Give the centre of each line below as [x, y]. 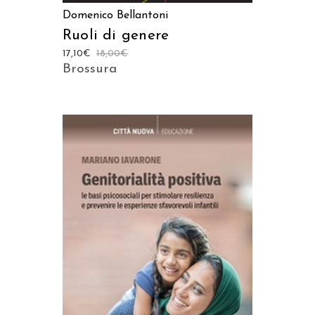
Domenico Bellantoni [115, 15]
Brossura [90, 69]
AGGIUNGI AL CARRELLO [157, 261]
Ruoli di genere [116, 35]
